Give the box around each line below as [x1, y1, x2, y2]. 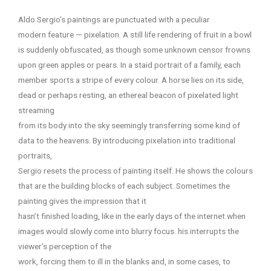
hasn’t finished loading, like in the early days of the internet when [18, 211, 246, 221]
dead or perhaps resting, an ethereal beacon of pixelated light [18, 90, 238, 100]
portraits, [18, 150, 52, 160]
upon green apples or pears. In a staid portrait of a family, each [18, 59, 241, 70]
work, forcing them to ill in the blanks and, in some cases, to [18, 256, 230, 266]
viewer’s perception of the [18, 241, 111, 251]
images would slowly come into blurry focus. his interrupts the [18, 226, 239, 236]
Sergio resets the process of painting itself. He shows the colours [18, 165, 253, 175]
